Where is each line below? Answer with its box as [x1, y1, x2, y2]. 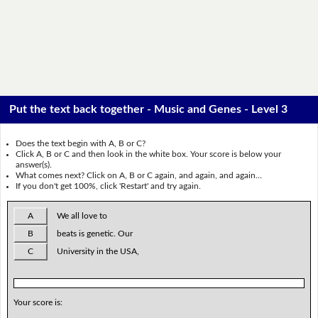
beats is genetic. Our [56, 229, 133, 238]
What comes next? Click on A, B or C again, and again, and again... [16, 171, 263, 180]
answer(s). [16, 160, 53, 170]
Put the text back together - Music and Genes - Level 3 [9, 104, 288, 116]
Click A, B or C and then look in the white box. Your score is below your [16, 150, 282, 159]
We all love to [56, 211, 107, 220]
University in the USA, [56, 246, 139, 256]
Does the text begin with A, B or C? [16, 139, 146, 148]
